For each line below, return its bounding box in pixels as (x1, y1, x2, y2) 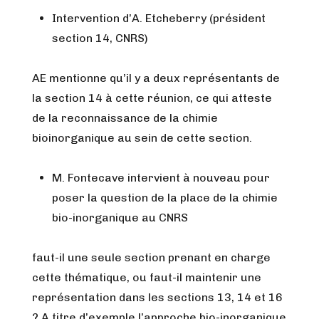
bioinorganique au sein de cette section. (32, 131, 252, 145)
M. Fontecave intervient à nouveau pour (52, 171, 270, 184)
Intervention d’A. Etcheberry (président (52, 11, 266, 25)
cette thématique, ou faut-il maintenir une (32, 271, 261, 284)
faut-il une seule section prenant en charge (32, 251, 271, 264)
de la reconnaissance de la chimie (32, 111, 218, 125)
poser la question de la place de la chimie (52, 191, 278, 204)
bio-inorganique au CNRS (52, 211, 188, 224)
